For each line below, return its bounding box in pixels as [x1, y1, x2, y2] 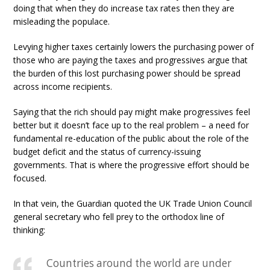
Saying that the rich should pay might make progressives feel [13, 106, 251, 118]
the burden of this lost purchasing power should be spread [13, 67, 241, 80]
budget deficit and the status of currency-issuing [13, 146, 201, 158]
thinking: [13, 224, 46, 236]
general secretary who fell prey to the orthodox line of [13, 211, 225, 223]
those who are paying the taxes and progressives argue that [13, 54, 248, 66]
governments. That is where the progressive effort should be [13, 159, 250, 171]
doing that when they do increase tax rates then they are [13, 2, 235, 14]
